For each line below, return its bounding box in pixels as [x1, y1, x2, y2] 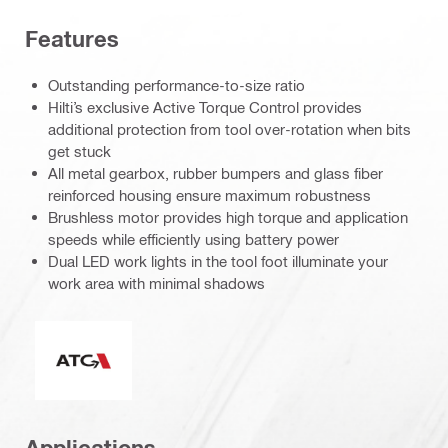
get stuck [48, 142, 111, 161]
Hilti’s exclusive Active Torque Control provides [48, 98, 362, 117]
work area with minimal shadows [48, 274, 265, 293]
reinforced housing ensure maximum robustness [48, 186, 371, 205]
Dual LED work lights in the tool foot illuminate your [48, 252, 388, 271]
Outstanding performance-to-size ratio [48, 76, 305, 95]
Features [25, 25, 119, 52]
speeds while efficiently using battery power [48, 230, 339, 249]
